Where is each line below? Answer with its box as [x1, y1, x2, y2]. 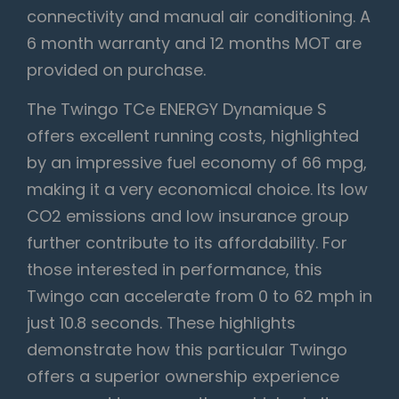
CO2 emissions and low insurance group [27, 205, 349, 228]
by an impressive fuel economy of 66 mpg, [27, 151, 367, 175]
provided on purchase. [27, 59, 206, 82]
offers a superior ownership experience [27, 365, 339, 388]
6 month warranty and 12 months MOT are [27, 32, 362, 55]
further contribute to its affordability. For [27, 232, 347, 255]
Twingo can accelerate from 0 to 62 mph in [27, 285, 372, 308]
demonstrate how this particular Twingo [27, 338, 347, 362]
